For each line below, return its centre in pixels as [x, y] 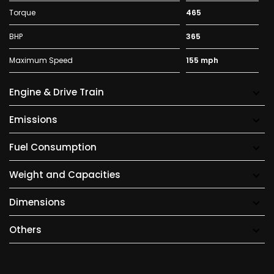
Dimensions [37, 202]
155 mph [202, 61]
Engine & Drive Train [57, 92]
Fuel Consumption [53, 147]
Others [25, 230]
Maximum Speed [41, 61]
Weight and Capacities [65, 175]
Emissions [33, 120]
